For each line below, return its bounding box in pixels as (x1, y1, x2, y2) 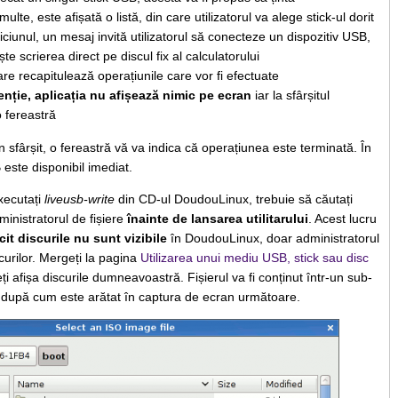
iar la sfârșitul (251, 88, 330, 103)
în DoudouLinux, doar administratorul (166, 230, 379, 245)
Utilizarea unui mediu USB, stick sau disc (139, 250, 369, 265)
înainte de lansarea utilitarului (126, 211, 308, 226)
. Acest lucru (307, 211, 377, 226)
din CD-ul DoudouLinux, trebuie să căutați (114, 191, 353, 206)
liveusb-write (44, 191, 115, 206)
